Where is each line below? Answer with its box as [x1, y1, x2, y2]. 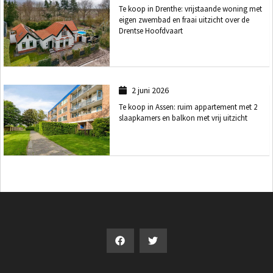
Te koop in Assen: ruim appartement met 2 [119, 102, 258, 113]
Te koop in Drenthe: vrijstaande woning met [119, 4, 263, 15]
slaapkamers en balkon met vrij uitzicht [119, 113, 248, 124]
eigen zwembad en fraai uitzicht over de [119, 15, 250, 26]
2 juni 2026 [131, 85, 169, 96]
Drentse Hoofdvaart [119, 26, 183, 37]
